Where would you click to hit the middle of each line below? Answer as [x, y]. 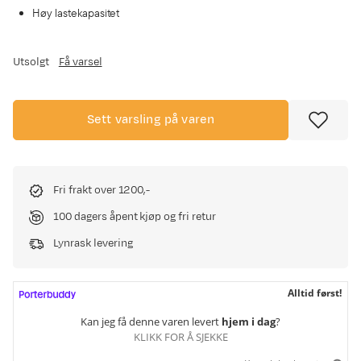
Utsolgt [31, 62]
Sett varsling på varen [151, 120]
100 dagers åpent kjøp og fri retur [135, 217]
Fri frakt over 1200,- [102, 190]
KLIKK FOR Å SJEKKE [180, 336]
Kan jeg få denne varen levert [151, 321]
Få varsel [80, 62]
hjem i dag [249, 321]
